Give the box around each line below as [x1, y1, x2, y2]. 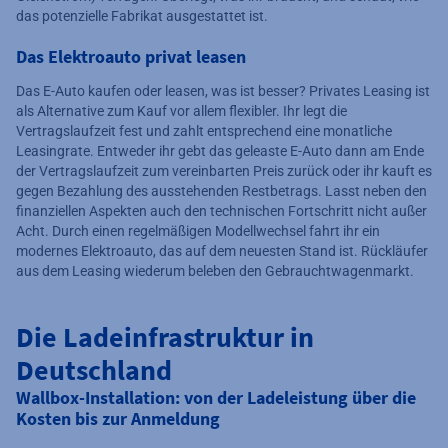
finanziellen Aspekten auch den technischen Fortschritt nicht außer [16, 202, 427, 219]
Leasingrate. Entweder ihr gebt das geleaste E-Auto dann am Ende [16, 142, 424, 159]
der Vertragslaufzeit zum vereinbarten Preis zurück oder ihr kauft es [16, 162, 432, 179]
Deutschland [16, 351, 172, 388]
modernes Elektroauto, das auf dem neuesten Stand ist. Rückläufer [16, 242, 428, 259]
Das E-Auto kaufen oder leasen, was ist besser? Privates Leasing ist [16, 82, 430, 99]
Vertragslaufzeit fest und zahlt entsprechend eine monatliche [16, 122, 392, 139]
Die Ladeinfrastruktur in [16, 318, 314, 355]
